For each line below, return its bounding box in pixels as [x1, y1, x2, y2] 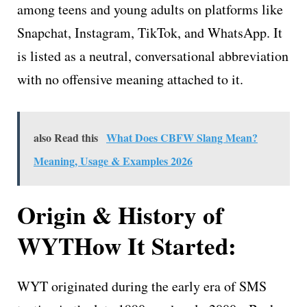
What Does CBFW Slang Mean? [106, 129, 258, 145]
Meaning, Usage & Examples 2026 [34, 152, 193, 169]
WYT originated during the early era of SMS [17, 276, 267, 295]
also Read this [34, 129, 98, 145]
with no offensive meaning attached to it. [17, 69, 243, 88]
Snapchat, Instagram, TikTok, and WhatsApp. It [17, 23, 282, 42]
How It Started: [74, 228, 236, 263]
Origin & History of [17, 197, 223, 232]
